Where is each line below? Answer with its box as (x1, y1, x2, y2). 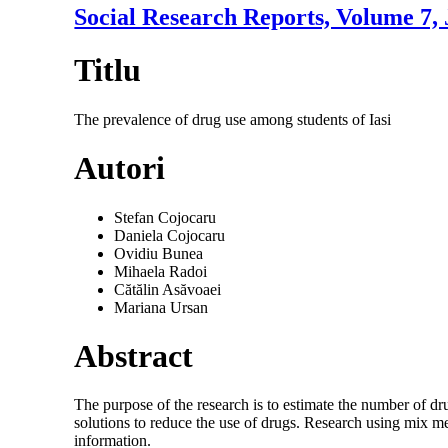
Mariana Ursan (114, 298, 209, 316)
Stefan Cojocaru (114, 208, 217, 226)
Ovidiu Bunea (114, 244, 204, 262)
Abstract (74, 337, 194, 374)
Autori (74, 150, 166, 187)
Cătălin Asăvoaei (114, 280, 222, 298)
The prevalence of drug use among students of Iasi (74, 110, 392, 128)
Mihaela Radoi (114, 262, 208, 280)
